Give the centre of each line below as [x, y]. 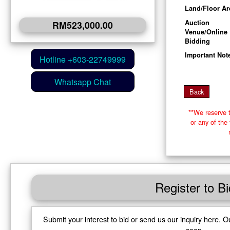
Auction [197, 22]
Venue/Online [206, 32]
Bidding [197, 41]
